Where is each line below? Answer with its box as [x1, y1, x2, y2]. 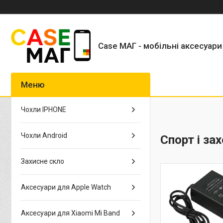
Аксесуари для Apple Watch [21, 183, 111, 191]
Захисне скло [21, 157, 64, 165]
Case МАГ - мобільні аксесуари [98, 40, 222, 51]
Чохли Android [21, 131, 67, 139]
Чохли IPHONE [21, 106, 66, 113]
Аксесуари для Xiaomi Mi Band [21, 209, 120, 217]
